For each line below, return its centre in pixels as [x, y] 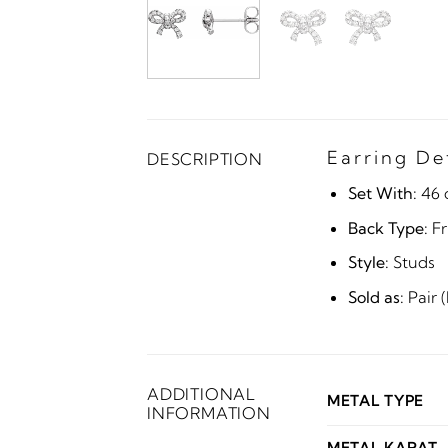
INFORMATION [209, 413]
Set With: [382, 192]
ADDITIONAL [202, 394]
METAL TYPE [376, 401]
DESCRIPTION [205, 158]
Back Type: [387, 227]
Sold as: [375, 296]
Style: [368, 262]
